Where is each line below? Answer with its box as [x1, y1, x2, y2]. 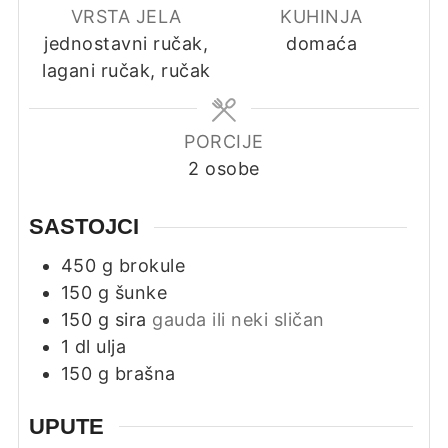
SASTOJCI [28, 214, 139, 240]
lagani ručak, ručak [42, 60, 211, 82]
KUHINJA [280, 6, 363, 28]
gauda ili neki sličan [152, 309, 325, 331]
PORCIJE [184, 131, 264, 153]
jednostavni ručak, [44, 33, 209, 55]
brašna [114, 363, 176, 385]
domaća [286, 33, 358, 55]
